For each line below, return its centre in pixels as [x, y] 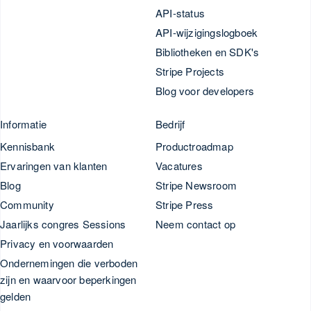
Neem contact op [195, 224]
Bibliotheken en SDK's [208, 51]
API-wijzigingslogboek [207, 32]
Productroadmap [194, 146]
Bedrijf [170, 124]
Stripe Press [185, 204]
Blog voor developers [205, 90]
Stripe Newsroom [196, 185]
